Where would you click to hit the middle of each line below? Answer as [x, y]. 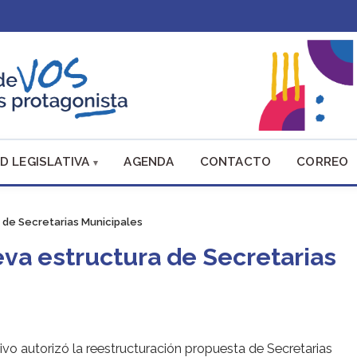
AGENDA [149, 161]
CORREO [323, 161]
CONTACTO [235, 161]
